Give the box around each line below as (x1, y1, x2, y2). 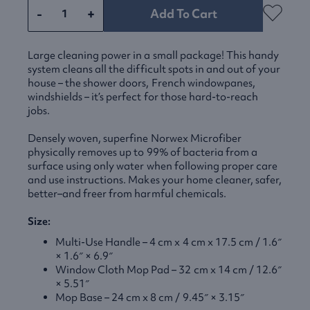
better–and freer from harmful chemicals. (28, 187, 226, 201)
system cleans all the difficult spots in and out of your (28, 62, 281, 76)
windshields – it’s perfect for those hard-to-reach (28, 90, 258, 104)
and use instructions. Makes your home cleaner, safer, (28, 173, 282, 187)
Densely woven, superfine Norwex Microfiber (28, 131, 241, 145)
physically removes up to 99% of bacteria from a (28, 145, 257, 159)
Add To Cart (149, 6, 217, 21)
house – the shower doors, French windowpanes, (28, 76, 255, 90)
